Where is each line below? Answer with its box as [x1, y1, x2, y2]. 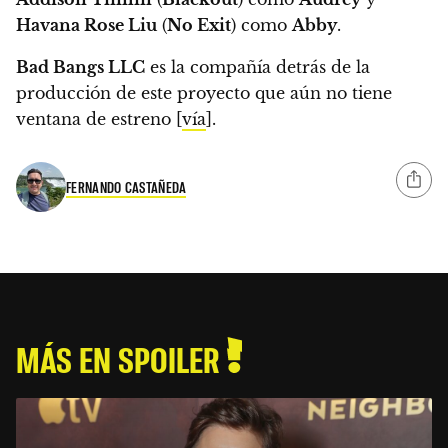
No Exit [167, 14, 231, 35]
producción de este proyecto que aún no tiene [16, 82, 392, 103]
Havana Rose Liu [16, 14, 157, 35]
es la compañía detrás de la [145, 56, 370, 77]
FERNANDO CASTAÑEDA [66, 178, 187, 197]
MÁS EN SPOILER [16, 336, 227, 380]
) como [231, 14, 292, 35]
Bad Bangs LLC [16, 56, 145, 77]
